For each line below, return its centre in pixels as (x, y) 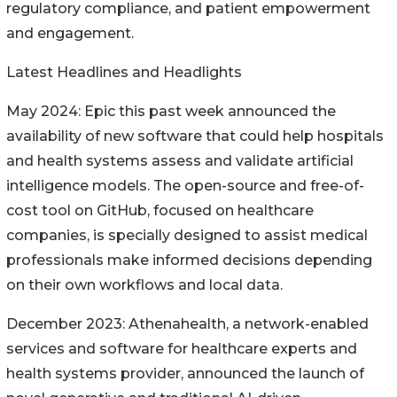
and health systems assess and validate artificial (180, 160)
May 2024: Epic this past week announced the (171, 111)
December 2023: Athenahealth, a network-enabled (187, 323)
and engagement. (70, 33)
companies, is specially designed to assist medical (187, 235)
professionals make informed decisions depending (189, 260)
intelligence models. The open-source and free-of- (185, 185)
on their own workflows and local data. (144, 284)
